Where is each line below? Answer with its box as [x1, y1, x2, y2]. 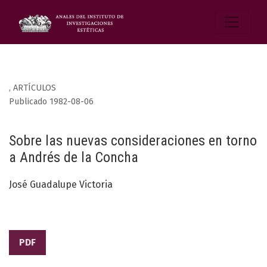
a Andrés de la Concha [9, 149, 138, 166]
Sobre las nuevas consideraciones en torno [9, 132, 257, 150]
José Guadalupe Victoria [9, 179, 113, 191]
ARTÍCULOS [13, 83, 56, 94]
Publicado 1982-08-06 [9, 97, 94, 107]
